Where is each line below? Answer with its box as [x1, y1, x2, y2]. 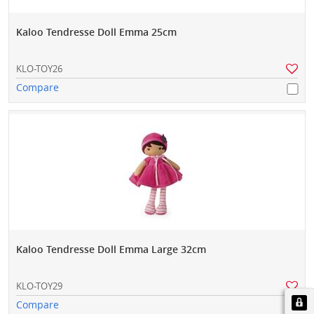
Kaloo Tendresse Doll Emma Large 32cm [16, 243, 206, 257]
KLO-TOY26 [16, 62, 62, 76]
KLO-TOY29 [16, 280, 62, 293]
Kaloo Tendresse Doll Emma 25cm [16, 25, 177, 39]
